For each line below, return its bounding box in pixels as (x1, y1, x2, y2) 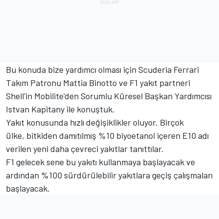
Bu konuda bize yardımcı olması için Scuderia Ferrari (6, 64, 199, 75)
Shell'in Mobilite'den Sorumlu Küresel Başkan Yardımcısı (6, 90, 212, 101)
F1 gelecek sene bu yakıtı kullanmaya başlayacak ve (6, 156, 195, 167)
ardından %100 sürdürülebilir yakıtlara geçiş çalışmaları (6, 169, 213, 180)
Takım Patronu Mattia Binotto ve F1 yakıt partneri (6, 77, 190, 88)
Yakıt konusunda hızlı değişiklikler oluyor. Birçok (6, 116, 184, 128)
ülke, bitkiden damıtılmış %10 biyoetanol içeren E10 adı (6, 130, 209, 141)
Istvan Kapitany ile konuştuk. (6, 103, 115, 114)
